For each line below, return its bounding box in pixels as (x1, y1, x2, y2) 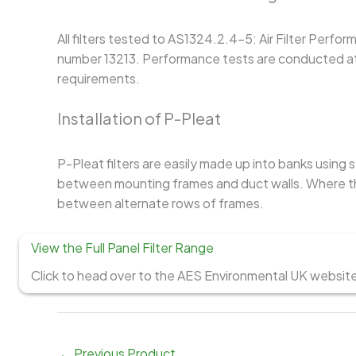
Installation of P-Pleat (57, 108, 221, 129)
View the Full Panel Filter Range (31, 238, 214, 256)
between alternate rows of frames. (57, 195, 266, 212)
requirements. (57, 69, 142, 87)
